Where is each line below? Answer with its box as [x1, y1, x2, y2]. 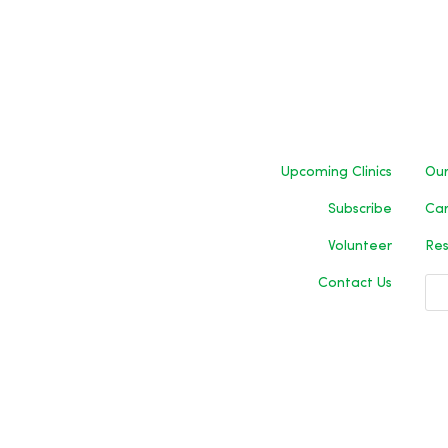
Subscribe [328, 202, 393, 218]
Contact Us [318, 276, 393, 292]
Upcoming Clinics [281, 165, 393, 181]
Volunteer [328, 239, 393, 255]
